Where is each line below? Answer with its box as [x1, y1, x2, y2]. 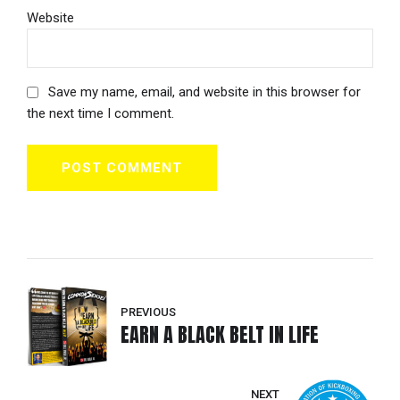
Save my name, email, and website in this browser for [47, 84, 361, 101]
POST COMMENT [62, 159, 183, 176]
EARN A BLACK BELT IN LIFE [121, 320, 319, 349]
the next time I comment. [27, 105, 174, 122]
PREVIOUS [121, 304, 176, 319]
